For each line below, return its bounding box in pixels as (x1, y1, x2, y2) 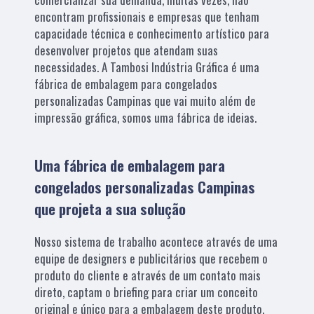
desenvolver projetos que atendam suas (34, 41, 219, 59)
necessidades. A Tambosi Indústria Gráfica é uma (34, 57, 260, 76)
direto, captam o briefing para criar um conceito (34, 282, 259, 301)
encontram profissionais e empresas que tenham (34, 7, 260, 25)
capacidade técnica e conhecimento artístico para (34, 24, 270, 42)
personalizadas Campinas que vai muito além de (34, 91, 257, 109)
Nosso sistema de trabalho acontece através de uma (34, 232, 278, 250)
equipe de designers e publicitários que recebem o (34, 249, 268, 267)
